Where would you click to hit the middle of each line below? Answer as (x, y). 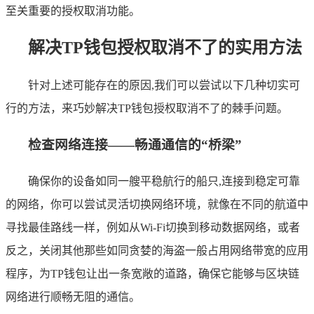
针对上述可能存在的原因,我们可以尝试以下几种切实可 (164, 86)
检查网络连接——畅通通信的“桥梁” (135, 144)
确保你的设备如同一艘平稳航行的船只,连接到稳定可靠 (164, 181)
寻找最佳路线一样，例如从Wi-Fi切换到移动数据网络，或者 (153, 227)
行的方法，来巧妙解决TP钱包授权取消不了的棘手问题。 (147, 109)
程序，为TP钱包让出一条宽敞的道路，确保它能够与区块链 (152, 273)
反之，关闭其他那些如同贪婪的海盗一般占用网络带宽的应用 (157, 250)
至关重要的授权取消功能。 (73, 11)
